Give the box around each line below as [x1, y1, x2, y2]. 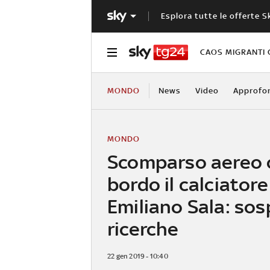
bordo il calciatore [107, 172, 268, 195]
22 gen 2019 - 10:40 [107, 251, 168, 260]
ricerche [107, 217, 179, 240]
